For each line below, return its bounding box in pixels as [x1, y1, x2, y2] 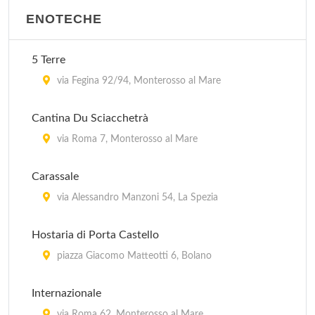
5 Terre [32, 54, 65, 65]
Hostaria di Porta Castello [32, 229, 159, 240]
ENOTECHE [26, 12, 102, 26]
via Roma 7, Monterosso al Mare [54, 134, 198, 144]
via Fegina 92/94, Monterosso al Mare [54, 76, 221, 86]
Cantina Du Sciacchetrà [32, 112, 148, 124]
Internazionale [32, 288, 101, 299]
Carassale [32, 171, 79, 182]
